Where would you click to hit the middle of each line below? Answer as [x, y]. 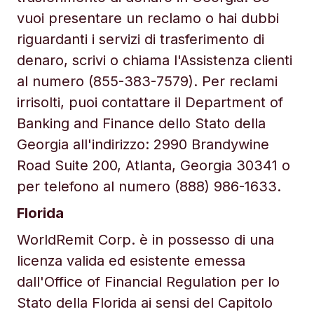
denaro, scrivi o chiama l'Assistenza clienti [155, 60]
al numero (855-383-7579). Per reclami [147, 81]
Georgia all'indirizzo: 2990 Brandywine [143, 144]
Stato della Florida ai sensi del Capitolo [145, 303]
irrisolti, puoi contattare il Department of [150, 102]
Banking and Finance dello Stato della [141, 123]
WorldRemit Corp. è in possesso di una [145, 240]
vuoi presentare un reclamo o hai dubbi [148, 18]
